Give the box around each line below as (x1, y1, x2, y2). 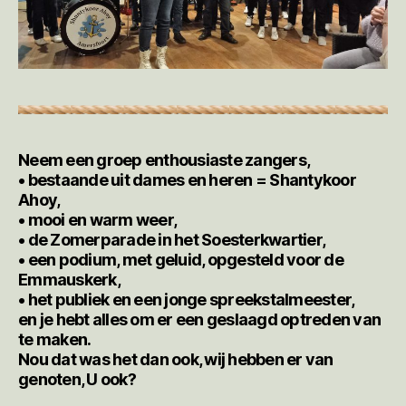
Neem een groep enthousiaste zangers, (18, 150, 311, 170)
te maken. (18, 330, 92, 350)
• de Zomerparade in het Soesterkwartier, (18, 230, 326, 250)
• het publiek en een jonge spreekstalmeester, (18, 290, 355, 310)
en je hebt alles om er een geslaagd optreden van (18, 310, 382, 330)
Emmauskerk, (18, 270, 121, 290)
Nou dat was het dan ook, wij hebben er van (18, 350, 333, 370)
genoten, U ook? (18, 370, 136, 390)
